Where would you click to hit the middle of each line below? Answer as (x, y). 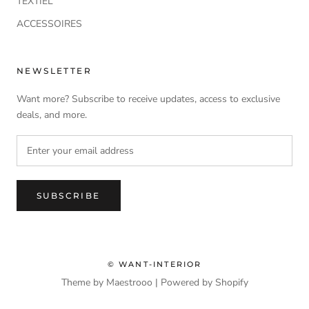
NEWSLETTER (54, 71)
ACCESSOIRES (49, 24)
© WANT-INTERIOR (154, 265)
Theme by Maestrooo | (111, 283)
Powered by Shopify (204, 283)
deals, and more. (52, 115)
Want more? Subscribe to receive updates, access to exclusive (148, 99)
